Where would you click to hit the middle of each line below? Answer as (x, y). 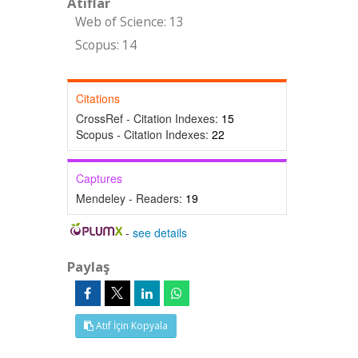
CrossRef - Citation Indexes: (148, 118)
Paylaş (88, 267)
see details (160, 233)
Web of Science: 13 (129, 22)
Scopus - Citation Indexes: (143, 134)
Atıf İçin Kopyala (130, 326)
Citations (97, 98)
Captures (99, 178)
